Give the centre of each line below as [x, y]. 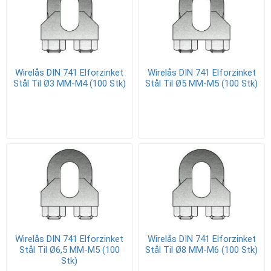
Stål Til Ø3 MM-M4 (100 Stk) [69, 83]
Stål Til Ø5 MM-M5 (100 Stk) [202, 83]
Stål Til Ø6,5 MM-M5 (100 [69, 250]
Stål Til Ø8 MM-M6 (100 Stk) [202, 250]
